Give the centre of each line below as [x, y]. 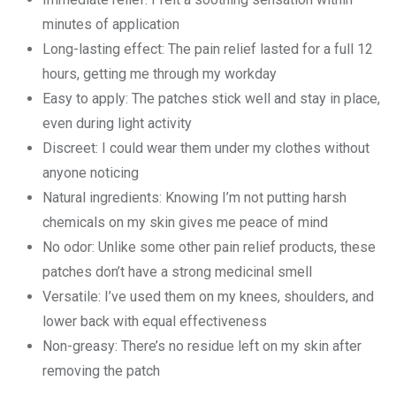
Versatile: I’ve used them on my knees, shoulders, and [208, 296]
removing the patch [101, 370]
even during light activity [117, 123]
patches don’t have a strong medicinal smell [177, 271]
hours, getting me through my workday [160, 73]
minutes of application [111, 24]
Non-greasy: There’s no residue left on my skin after [202, 346]
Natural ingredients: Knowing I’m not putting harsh [194, 197]
